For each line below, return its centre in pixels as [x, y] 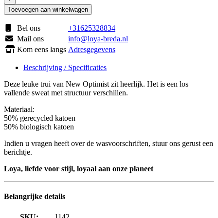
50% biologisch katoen [39, 127]
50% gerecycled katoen [40, 118]
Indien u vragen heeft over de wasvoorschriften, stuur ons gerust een [109, 143]
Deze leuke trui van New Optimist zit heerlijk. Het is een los [96, 84]
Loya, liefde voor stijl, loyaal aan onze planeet [79, 168]
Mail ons [30, 38]
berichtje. [18, 152]
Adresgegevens [92, 49]
